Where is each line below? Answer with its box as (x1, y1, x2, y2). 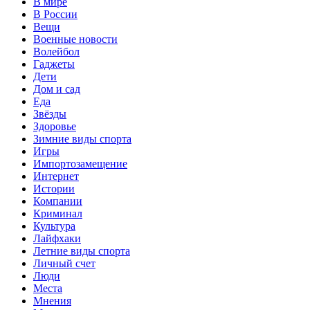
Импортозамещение (33, 157, 127, 170)
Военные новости (33, 33, 118, 45)
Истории (33, 182, 75, 194)
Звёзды (33, 107, 66, 120)
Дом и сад (33, 82, 80, 95)
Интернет (33, 170, 79, 182)
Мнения (33, 294, 71, 307)
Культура (33, 219, 75, 232)
